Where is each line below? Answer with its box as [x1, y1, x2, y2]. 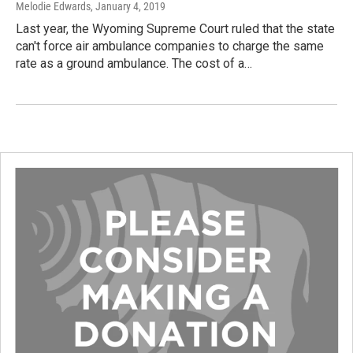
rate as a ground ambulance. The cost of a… [16, 55, 252, 71]
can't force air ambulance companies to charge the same [16, 38, 324, 54]
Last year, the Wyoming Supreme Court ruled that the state [16, 20, 335, 36]
